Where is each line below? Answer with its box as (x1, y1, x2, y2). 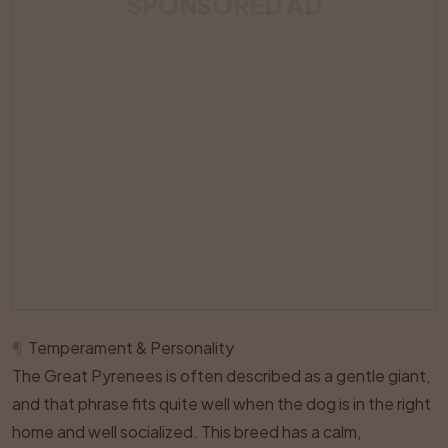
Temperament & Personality (28, 337, 234, 358)
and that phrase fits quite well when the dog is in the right (12, 393, 431, 414)
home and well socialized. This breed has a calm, (12, 421, 361, 442)
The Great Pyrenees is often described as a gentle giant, (12, 365, 430, 386)
